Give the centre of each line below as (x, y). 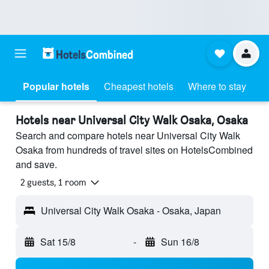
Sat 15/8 (58, 242)
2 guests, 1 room (53, 183)
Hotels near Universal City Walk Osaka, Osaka (132, 120)
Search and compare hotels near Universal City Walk (128, 135)
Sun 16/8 (180, 242)
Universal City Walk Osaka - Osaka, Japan (131, 211)
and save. (36, 164)
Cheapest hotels (139, 86)
